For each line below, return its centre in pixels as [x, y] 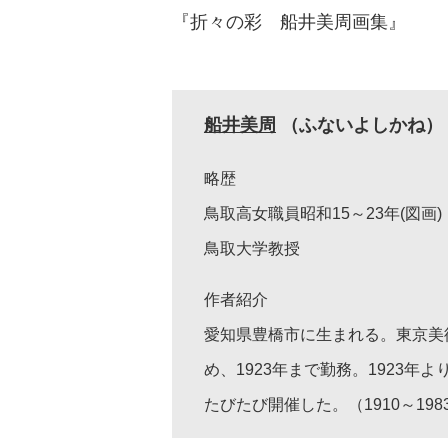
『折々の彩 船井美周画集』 [289, 22]
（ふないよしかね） [359, 125]
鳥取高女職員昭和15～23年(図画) [323, 213]
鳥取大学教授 [252, 248]
